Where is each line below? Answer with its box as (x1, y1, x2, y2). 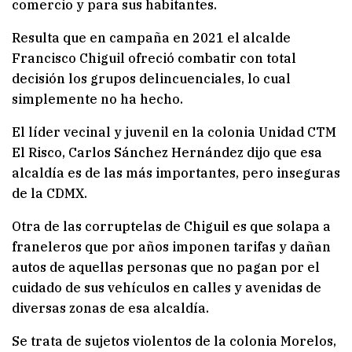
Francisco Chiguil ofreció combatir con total (12, 49, 296, 66)
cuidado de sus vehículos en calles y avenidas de (12, 279, 321, 295)
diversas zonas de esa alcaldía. (12, 299, 209, 316)
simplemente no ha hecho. (12, 90, 183, 107)
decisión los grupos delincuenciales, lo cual (12, 70, 291, 86)
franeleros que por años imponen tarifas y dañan (12, 238, 331, 255)
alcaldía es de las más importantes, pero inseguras (12, 164, 340, 181)
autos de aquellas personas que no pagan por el (12, 258, 320, 275)
